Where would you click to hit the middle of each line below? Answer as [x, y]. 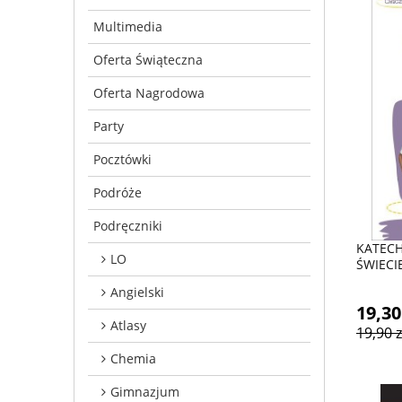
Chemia [133, 358]
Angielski [137, 292]
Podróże [118, 192]
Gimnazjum [145, 391]
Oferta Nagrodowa [149, 92]
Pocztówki [122, 159]
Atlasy [128, 325]
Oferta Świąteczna [148, 59]
